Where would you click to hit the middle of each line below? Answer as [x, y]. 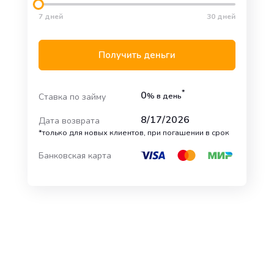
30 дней [221, 17]
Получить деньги [137, 55]
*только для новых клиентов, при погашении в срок [134, 132]
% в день [165, 96]
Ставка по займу [72, 97]
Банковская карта [75, 156]
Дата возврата [69, 121]
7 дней [50, 17]
